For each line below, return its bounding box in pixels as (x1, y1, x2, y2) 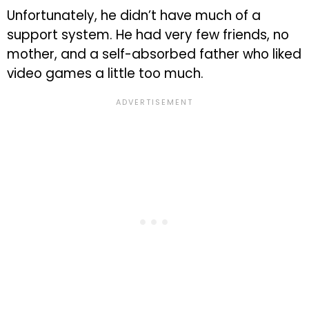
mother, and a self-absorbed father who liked (7, 45, 301, 64)
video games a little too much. (7, 64, 203, 83)
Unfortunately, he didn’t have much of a (7, 6, 261, 26)
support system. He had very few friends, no (7, 26, 289, 45)
